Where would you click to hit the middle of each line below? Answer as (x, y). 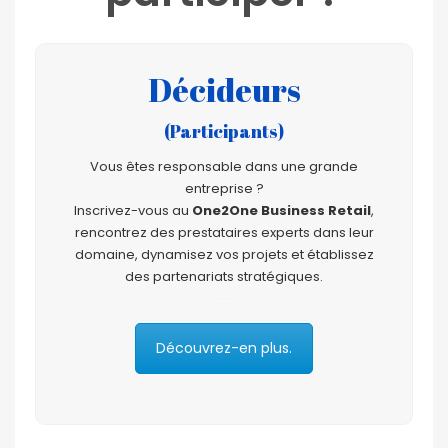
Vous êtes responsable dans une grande (224, 166)
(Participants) (224, 131)
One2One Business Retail (281, 210)
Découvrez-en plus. (224, 348)
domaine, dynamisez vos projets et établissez (224, 254)
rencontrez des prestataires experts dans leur (224, 232)
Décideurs (224, 89)
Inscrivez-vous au (133, 210)
